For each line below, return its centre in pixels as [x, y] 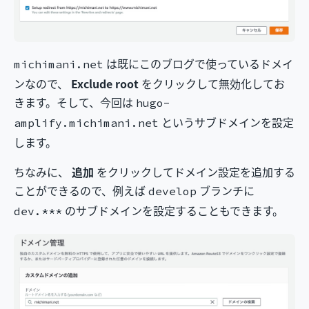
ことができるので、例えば [81, 190]
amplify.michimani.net [86, 123]
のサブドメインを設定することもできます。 [173, 210]
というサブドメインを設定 [226, 122]
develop [172, 191]
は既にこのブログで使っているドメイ [198, 63]
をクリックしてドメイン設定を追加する [195, 171]
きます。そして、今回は [75, 102]
